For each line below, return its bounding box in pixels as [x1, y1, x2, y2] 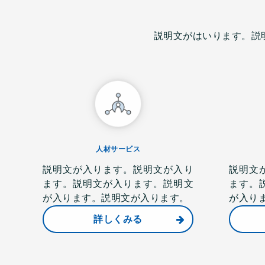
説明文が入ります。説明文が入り [43, 164, 193, 174]
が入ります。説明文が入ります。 [43, 193, 189, 203]
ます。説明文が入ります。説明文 [43, 179, 193, 189]
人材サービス [96, 145, 140, 153]
